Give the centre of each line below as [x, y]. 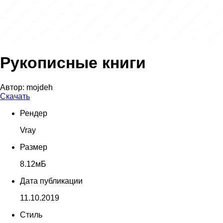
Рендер [34, 113]
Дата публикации [51, 181]
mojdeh [40, 87]
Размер [34, 147]
